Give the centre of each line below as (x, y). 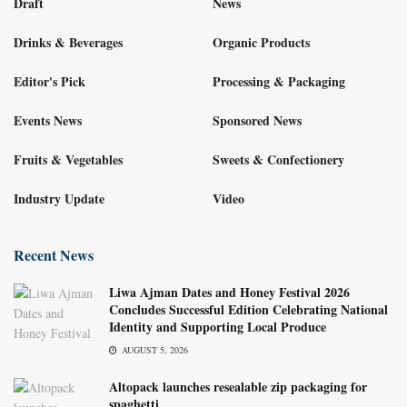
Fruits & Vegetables (68, 159)
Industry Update (59, 198)
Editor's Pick (50, 81)
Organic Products (261, 42)
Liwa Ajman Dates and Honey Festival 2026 (229, 293)
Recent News (54, 255)
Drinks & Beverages (68, 42)
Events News (48, 120)
